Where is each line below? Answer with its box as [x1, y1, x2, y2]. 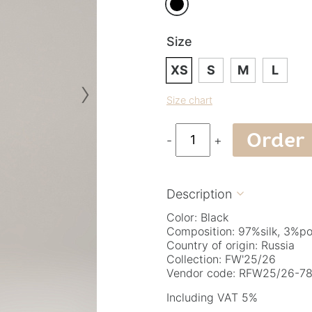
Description [166, 186, 232, 201]
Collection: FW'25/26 [166, 251, 276, 266]
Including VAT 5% [166, 290, 258, 304]
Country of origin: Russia [166, 237, 295, 252]
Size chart [166, 93, 212, 106]
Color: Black [166, 210, 228, 224]
